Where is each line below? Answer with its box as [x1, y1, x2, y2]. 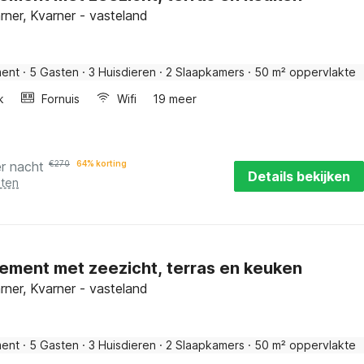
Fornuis [41, 92, 80, 106]
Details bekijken [247, 168, 350, 184]
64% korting [76, 158, 127, 168]
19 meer [153, 92, 197, 106]
